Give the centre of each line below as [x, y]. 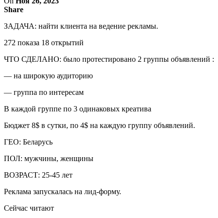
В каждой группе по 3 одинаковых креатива [78, 109]
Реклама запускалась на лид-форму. [63, 191]
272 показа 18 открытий [44, 42]
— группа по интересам [44, 92]
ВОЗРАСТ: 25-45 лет [38, 175]
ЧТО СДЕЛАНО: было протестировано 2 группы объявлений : [109, 59]
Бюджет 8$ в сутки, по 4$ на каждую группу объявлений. [100, 125]
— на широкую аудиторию [48, 75]
